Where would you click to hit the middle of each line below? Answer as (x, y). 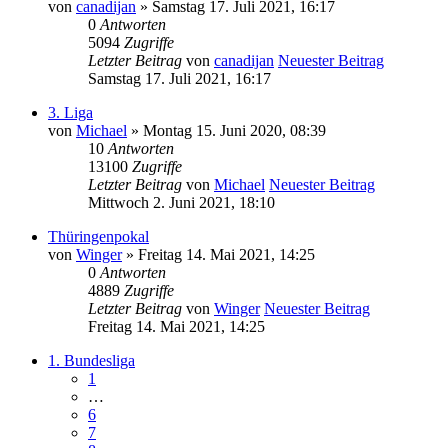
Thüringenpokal (98, 237)
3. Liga (70, 113)
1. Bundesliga (91, 361)
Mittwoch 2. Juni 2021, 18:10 (181, 203)
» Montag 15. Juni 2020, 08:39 (226, 131)
